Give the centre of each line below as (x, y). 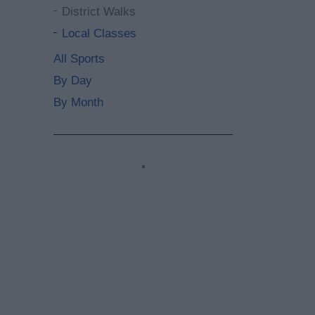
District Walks (99, 12)
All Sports (79, 59)
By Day (73, 81)
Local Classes (99, 33)
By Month (78, 102)
